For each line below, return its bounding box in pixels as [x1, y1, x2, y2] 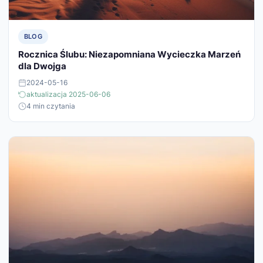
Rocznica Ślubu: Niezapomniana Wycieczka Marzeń [18, 48, 241, 60]
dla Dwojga [18, 60, 66, 72]
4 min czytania [26, 101, 75, 110]
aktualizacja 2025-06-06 [26, 89, 110, 99]
